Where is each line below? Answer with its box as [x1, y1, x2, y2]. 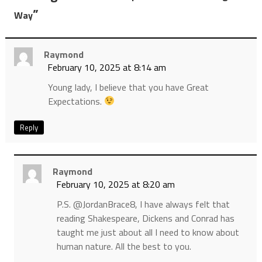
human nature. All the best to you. [56, 239, 191, 253]
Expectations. [47, 94, 104, 108]
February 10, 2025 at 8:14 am [47, 60, 166, 74]
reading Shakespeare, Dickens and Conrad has [56, 211, 235, 225]
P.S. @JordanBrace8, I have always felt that [56, 196, 230, 211]
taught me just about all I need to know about [56, 225, 239, 239]
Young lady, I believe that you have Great [47, 80, 209, 94]
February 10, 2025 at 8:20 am [56, 177, 175, 191]
